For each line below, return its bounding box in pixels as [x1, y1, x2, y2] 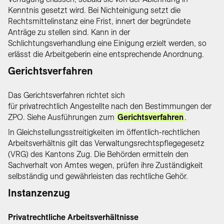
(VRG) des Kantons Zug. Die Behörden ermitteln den [8, 150, 188, 158]
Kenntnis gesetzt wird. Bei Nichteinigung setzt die [8, 6, 180, 14]
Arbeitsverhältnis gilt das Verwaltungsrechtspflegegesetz [8, 139, 204, 147]
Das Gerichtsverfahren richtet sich [8, 91, 125, 99]
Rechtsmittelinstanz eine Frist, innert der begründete [8, 17, 190, 25]
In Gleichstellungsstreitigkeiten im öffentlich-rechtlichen [8, 128, 200, 136]
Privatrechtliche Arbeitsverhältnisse [8, 213, 138, 221]
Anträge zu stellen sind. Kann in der [8, 28, 130, 36]
